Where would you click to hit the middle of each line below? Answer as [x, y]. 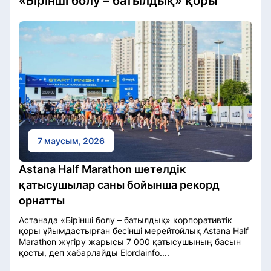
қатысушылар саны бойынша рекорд [119, 184]
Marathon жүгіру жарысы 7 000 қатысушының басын [130, 241]
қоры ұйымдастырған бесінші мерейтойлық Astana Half [134, 230]
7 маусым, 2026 [71, 140]
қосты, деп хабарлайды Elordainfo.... [94, 252]
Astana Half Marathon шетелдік [102, 169]
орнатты [42, 200]
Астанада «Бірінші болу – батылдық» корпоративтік [126, 220]
